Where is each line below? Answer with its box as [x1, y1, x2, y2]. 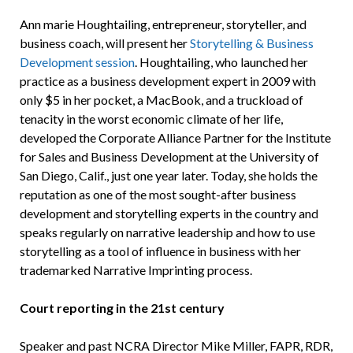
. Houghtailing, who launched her [134, 54, 308, 70]
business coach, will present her [19, 35, 190, 51]
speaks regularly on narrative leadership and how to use [19, 225, 315, 240]
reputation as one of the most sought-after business [19, 187, 296, 203]
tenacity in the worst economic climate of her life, [19, 111, 283, 127]
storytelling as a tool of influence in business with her [19, 243, 301, 259]
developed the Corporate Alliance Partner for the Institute [19, 130, 331, 146]
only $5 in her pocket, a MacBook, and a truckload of [19, 92, 303, 108]
